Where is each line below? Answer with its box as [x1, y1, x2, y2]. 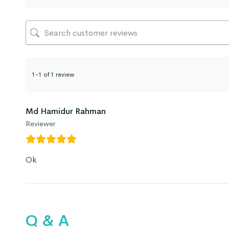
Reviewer [26, 119, 55, 129]
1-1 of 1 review [32, 71, 74, 79]
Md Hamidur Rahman [26, 106, 106, 117]
